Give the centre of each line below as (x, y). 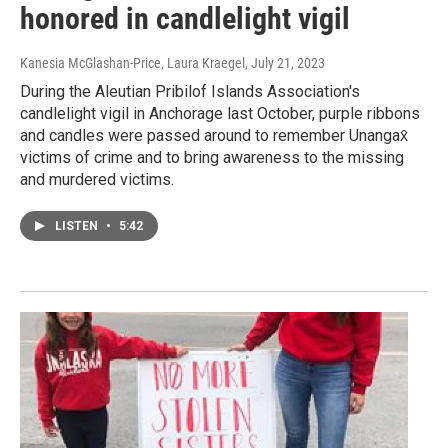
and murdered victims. (97, 180)
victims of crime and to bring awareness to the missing (212, 158)
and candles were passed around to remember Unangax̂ (214, 136)
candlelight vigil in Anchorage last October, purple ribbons (220, 114)
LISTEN (78, 226)
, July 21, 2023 (285, 63)
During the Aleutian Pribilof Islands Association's (190, 92)
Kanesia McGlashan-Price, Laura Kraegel (132, 63)
